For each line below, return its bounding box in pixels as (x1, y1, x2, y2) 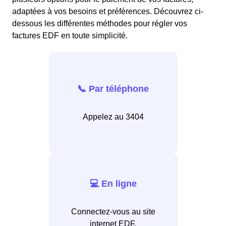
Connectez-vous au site (71, 207, 155, 216)
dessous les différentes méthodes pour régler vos (12, 19, 187, 28)
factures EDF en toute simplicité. (12, 31, 128, 40)
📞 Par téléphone (77, 83, 149, 94)
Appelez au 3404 (82, 112, 144, 121)
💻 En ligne (89, 178, 137, 189)
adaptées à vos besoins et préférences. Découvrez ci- (12, 7, 203, 16)
